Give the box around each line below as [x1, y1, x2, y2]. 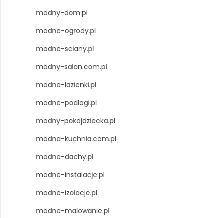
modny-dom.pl [36, 8, 88, 18]
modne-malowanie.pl [36, 206, 109, 216]
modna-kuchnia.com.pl [36, 134, 116, 144]
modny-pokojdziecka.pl [36, 116, 115, 126]
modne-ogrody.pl [36, 26, 96, 36]
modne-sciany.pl [36, 44, 94, 54]
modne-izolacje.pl [36, 188, 97, 198]
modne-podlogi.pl [36, 98, 97, 108]
